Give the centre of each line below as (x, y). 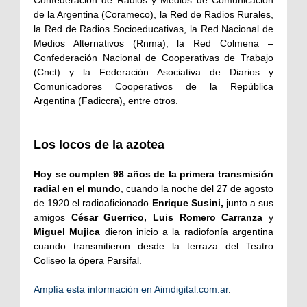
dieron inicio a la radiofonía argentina (189, 232)
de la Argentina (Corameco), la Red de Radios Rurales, (153, 15)
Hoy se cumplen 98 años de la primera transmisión (153, 174)
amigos (52, 218)
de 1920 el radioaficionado (93, 203)
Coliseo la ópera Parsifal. (88, 261)
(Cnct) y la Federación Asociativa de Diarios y (153, 72)
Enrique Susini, (189, 203)
